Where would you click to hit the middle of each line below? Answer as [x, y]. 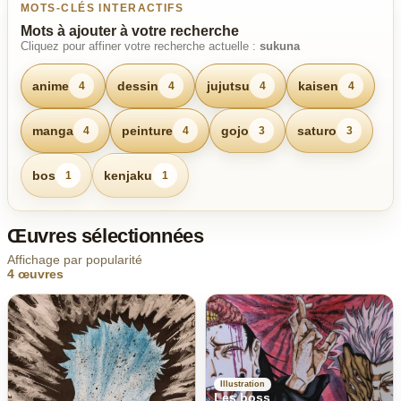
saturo [317, 130]
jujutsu [228, 85]
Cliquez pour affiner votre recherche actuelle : [140, 46]
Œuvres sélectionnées [106, 236]
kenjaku [128, 175]
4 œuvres [35, 274]
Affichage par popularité [75, 260]
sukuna [280, 46]
